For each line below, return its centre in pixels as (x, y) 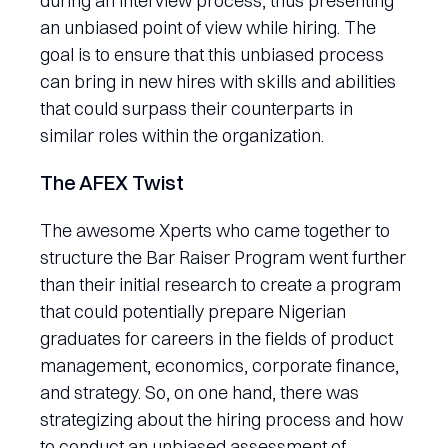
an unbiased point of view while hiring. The (208, 27)
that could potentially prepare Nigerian (193, 311)
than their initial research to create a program (220, 284)
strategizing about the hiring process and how (221, 419)
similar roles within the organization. (182, 135)
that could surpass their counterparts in (196, 108)
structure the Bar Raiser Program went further (223, 257)
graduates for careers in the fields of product (216, 338)
